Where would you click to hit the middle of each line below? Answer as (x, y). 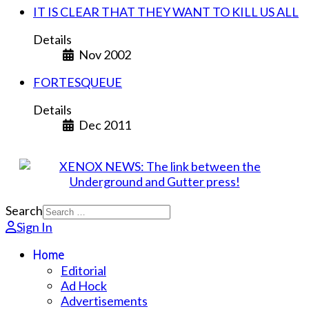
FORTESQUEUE (78, 82)
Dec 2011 (104, 124)
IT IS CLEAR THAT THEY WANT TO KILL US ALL (166, 11)
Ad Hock (84, 285)
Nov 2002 (104, 54)
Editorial (83, 270)
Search (24, 210)
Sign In (34, 227)
